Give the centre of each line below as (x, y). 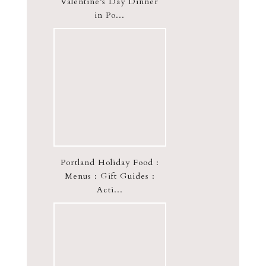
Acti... (110, 189)
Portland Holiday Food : (110, 162)
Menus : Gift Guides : (110, 176)
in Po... (110, 15)
